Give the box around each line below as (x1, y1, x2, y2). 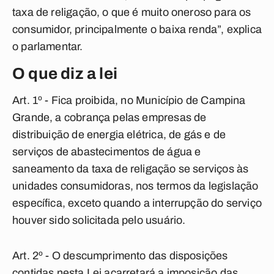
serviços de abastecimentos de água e (12, 146, 201, 158)
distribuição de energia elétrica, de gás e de (12, 128, 226, 141)
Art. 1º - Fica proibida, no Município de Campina (12, 94, 246, 106)
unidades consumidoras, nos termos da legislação (12, 180, 259, 192)
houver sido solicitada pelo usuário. (12, 214, 186, 226)
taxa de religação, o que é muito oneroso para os (12, 6, 251, 18)
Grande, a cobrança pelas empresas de (12, 111, 207, 124)
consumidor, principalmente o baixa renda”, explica (12, 23, 262, 35)
